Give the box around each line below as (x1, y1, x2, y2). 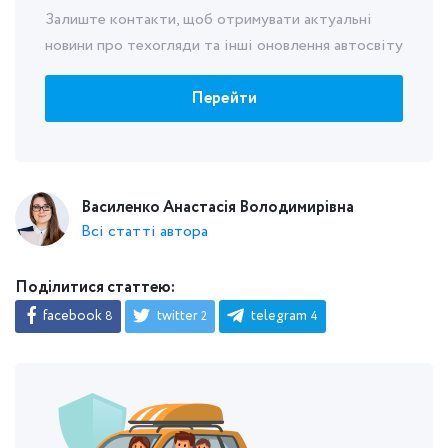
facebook (40, 306, 105, 326)
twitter (154, 306, 201, 326)
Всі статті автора (81, 219, 208, 243)
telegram (248, 306, 310, 326)
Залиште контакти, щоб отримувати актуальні (45, 8, 372, 31)
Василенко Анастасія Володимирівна (81, 195, 354, 219)
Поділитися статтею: (15, 276, 175, 299)
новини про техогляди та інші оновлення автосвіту (45, 34, 403, 57)
